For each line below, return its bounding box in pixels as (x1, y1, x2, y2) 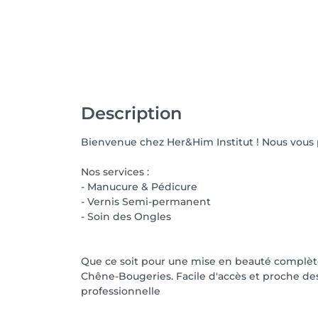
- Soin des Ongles (81, 210, 171, 223)
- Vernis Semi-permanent (81, 195, 211, 208)
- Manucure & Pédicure (81, 180, 197, 193)
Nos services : (81, 165, 149, 178)
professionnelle (81, 285, 160, 297)
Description (81, 103, 182, 124)
